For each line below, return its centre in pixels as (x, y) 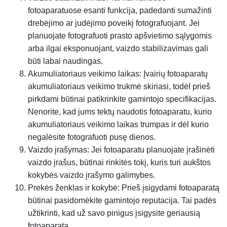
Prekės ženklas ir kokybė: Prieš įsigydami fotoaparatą (124, 188)
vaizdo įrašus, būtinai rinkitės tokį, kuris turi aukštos (119, 162)
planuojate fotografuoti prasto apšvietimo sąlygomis (120, 36)
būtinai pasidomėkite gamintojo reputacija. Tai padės (122, 200)
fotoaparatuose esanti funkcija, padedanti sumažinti (120, 10)
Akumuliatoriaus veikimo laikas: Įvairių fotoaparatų (118, 74)
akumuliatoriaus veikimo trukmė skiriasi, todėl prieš (119, 86)
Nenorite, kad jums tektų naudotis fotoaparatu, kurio (120, 112)
